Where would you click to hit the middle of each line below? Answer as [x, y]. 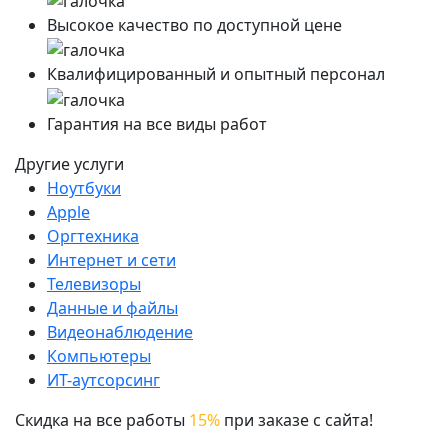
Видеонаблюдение [120, 332]
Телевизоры [94, 284]
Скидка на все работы [102, 420]
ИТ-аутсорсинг [103, 380]
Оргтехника [93, 236]
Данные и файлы [112, 308]
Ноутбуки [84, 188]
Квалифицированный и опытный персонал [216, 74]
